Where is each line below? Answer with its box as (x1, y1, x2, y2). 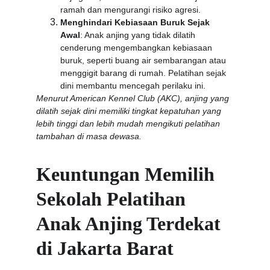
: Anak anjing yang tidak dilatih (80, 30, 198, 40)
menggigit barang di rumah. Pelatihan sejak (60, 68, 228, 78)
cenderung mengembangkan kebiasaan (60, 43, 215, 52)
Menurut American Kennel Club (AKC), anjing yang (36, 93, 231, 103)
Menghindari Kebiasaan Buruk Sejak (60, 17, 212, 27)
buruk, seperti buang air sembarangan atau (60, 55, 228, 65)
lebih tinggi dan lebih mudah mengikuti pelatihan (36, 119, 222, 128)
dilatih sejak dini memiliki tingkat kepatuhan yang (36, 106, 224, 116)
